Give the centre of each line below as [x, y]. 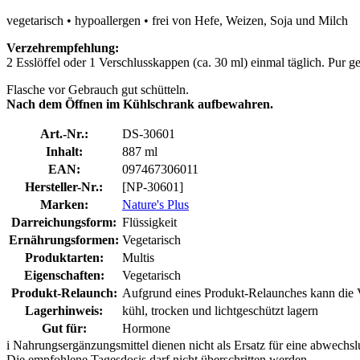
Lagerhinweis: [64, 310]
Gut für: [64, 328]
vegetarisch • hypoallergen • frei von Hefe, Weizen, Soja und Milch [177, 20]
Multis [138, 257]
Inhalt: [64, 151]
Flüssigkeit [149, 222]
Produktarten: [64, 257]
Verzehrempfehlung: [63, 47]
